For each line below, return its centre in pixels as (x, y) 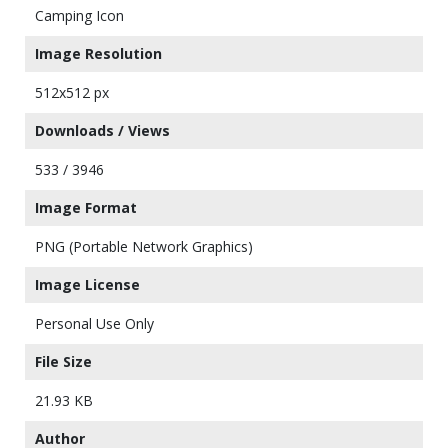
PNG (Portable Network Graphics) (144, 246)
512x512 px (72, 92)
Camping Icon (79, 15)
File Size (63, 361)
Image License (87, 284)
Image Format (86, 207)
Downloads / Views (102, 130)
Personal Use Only (94, 323)
